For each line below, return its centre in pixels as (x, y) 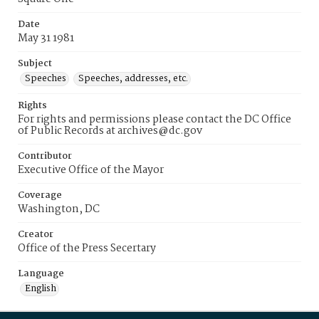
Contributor (45, 156)
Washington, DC (59, 209)
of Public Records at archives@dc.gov (110, 131)
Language (41, 274)
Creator (36, 235)
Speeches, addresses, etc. (133, 79)
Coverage (40, 195)
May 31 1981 (46, 38)
